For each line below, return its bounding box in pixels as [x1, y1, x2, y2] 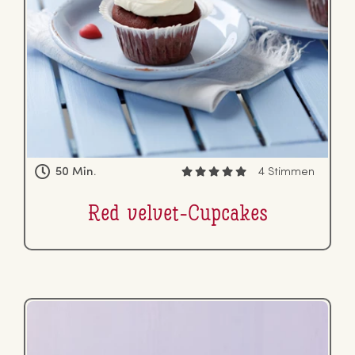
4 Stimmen [258, 166, 315, 178]
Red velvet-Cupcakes [87, 204, 268, 227]
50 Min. [55, 166, 97, 178]
